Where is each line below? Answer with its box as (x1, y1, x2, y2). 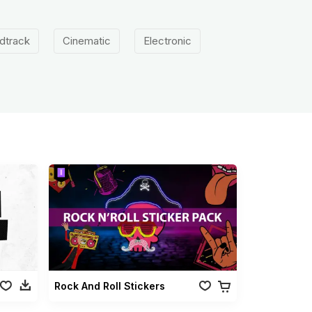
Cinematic (62, 34, 111, 47)
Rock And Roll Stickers (54, 279, 166, 292)
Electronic (143, 34, 192, 47)
